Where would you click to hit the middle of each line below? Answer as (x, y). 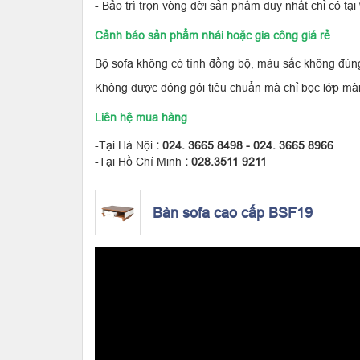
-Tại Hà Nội (124, 145)
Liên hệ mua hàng (141, 117)
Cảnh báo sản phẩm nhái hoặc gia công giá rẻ (213, 35)
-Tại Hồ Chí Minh (140, 162)
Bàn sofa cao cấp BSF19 (233, 212)
